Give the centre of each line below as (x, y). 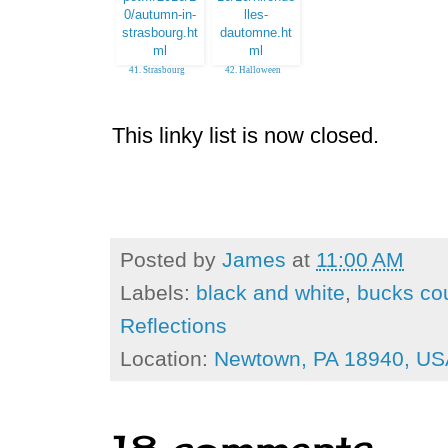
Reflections (173, 325)
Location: (167, 358)
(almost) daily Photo (157, 79)
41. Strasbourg (157, 69)
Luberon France (253, 79)
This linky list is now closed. (245, 135)
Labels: (158, 292)
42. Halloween (253, 69)
